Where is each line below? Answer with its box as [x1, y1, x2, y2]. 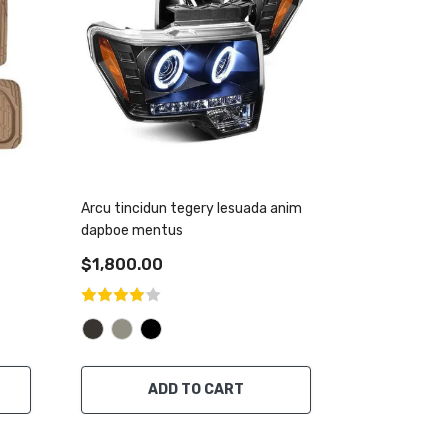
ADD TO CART [148, 381, 244, 398]
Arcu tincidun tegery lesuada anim [81, 200, 302, 217]
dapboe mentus [81, 222, 183, 239]
